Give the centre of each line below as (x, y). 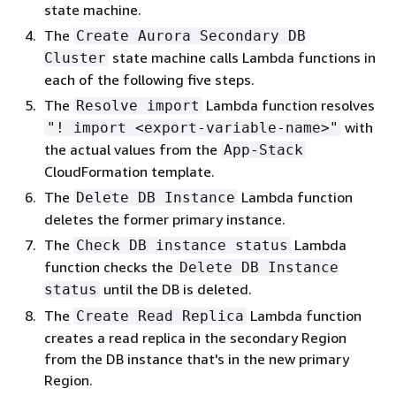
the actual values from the (133, 149)
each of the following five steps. (149, 79)
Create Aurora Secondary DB (191, 35)
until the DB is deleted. (176, 289)
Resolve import (138, 105)
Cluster (75, 57)
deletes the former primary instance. (165, 219)
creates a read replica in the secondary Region (195, 337)
